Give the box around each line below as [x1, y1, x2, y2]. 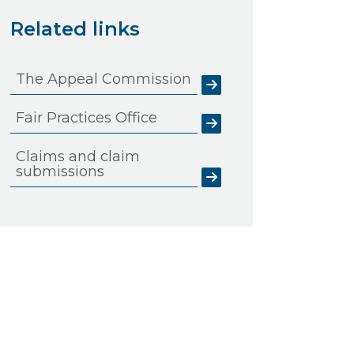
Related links [9, 17, 140, 40]
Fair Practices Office [15, 108, 157, 126]
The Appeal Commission [15, 70, 191, 88]
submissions [15, 162, 104, 180]
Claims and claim [15, 147, 140, 165]
